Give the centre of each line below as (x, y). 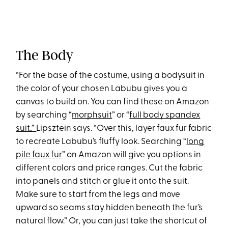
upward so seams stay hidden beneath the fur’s (109, 208)
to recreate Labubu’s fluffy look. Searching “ (101, 142)
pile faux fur (39, 155)
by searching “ (44, 116)
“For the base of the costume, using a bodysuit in (110, 76)
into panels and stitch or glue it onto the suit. (103, 182)
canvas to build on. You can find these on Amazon (113, 102)
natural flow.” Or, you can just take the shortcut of (112, 221)
